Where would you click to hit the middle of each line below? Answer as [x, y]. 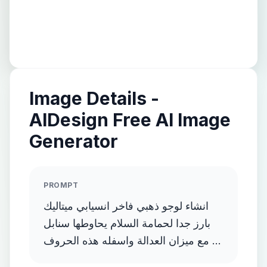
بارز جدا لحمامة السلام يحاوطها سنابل [127, 223]
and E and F [73, 258]
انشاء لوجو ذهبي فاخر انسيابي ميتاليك [126, 206]
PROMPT [61, 185]
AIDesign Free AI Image [130, 120]
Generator [74, 141]
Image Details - [94, 98]
